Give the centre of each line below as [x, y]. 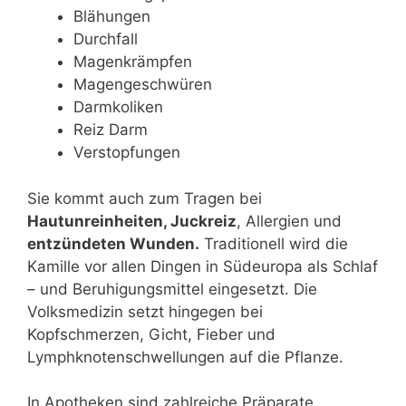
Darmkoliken [118, 107]
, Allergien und [289, 221]
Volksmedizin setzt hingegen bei [145, 311]
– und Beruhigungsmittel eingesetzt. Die [172, 289]
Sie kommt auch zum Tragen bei [145, 198]
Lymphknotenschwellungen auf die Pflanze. [185, 357]
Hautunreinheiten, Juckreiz [132, 221]
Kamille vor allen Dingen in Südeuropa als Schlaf [203, 266]
